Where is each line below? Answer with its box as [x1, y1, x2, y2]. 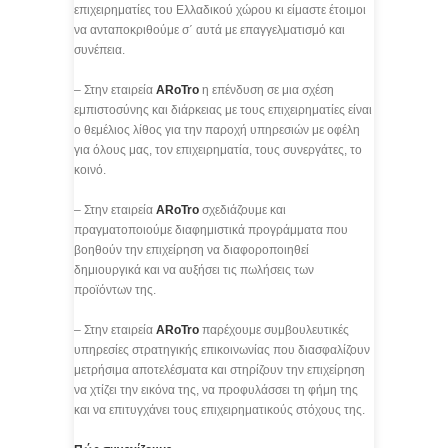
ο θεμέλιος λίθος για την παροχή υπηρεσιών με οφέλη [74, 123, 360, 137]
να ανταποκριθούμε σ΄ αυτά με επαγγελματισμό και [74, 23, 345, 37]
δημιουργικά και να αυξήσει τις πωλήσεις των [74, 263, 314, 277]
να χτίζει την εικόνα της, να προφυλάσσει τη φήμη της [74, 383, 358, 397]
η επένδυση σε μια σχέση [199, 83, 334, 97]
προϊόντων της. [74, 283, 156, 297]
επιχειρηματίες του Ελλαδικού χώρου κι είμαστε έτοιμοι [74, 3, 366, 17]
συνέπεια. [74, 43, 125, 57]
